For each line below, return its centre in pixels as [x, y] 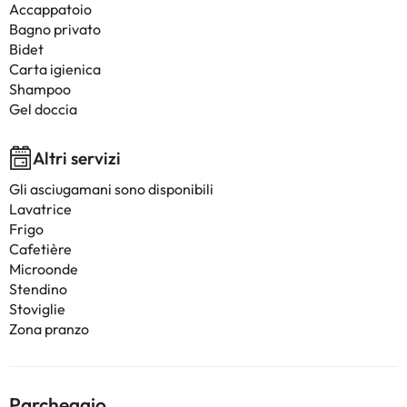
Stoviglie [37, 309]
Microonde [44, 269]
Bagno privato [55, 29]
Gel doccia [43, 109]
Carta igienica [55, 69]
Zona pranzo [49, 329]
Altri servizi [77, 158]
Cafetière [40, 249]
